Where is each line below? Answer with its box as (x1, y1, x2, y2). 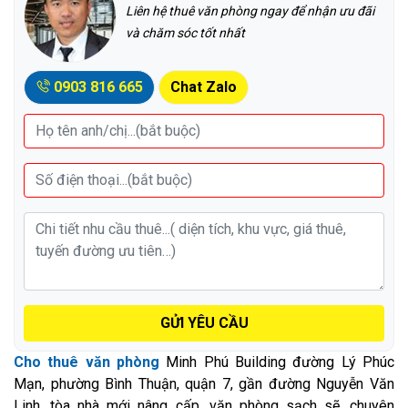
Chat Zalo (170, 77, 237, 96)
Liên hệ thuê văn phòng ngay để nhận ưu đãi (126, 3, 374, 18)
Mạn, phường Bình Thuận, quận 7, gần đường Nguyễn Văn (14, 374, 394, 393)
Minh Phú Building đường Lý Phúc (159, 352, 394, 371)
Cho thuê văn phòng (14, 352, 159, 371)
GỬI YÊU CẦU (159, 313, 249, 331)
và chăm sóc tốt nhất (126, 25, 245, 40)
